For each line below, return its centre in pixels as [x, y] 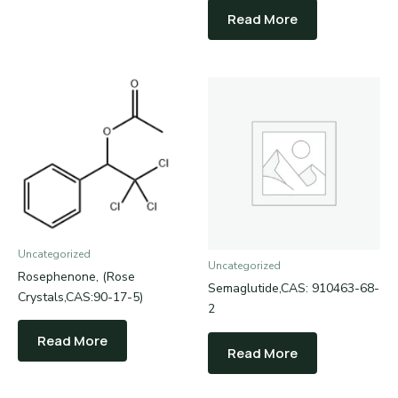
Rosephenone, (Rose [76, 276]
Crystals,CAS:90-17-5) [80, 297]
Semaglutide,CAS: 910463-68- [294, 289]
